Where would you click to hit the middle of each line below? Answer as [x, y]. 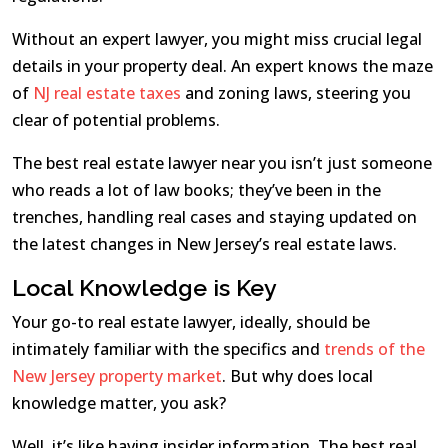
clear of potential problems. [116, 120]
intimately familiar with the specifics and [168, 349]
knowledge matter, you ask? [121, 403]
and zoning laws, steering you [296, 93]
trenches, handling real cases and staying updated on [214, 217]
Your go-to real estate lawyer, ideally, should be [191, 322]
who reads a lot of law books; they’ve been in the [196, 190]
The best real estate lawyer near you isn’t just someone [222, 163]
